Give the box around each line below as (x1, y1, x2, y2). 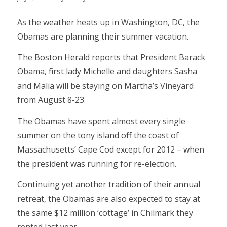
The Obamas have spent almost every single (17, 115, 185, 127)
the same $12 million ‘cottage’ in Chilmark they (17, 207, 193, 219)
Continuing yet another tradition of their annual (17, 179, 200, 191)
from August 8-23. (17, 94, 86, 106)
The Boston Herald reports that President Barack (17, 52, 205, 63)
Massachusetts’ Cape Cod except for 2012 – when (17, 143, 204, 155)
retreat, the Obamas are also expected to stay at (17, 193, 200, 205)
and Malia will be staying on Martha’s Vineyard (17, 80, 194, 92)
